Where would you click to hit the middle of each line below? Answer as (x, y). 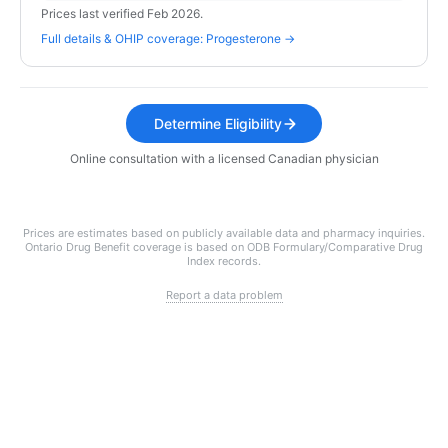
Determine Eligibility (218, 123)
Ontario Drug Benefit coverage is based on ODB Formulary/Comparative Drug (224, 247)
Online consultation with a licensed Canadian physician (224, 158)
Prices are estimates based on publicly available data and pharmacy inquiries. (224, 233)
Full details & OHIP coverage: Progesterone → (168, 38)
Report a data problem (224, 295)
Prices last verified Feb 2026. (122, 13)
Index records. (224, 261)
